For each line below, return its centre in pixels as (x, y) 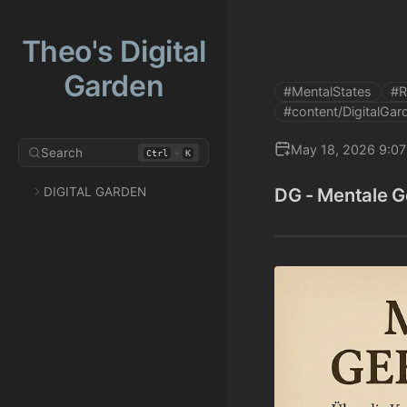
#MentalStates (328, 91)
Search (62, 153)
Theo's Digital (114, 51)
